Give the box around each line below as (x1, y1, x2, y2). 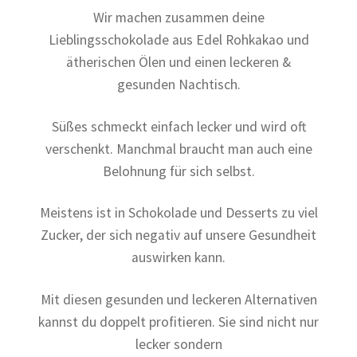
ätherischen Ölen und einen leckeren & (66, 53, 291, 71)
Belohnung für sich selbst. (102, 162, 255, 180)
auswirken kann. (131, 249, 226, 267)
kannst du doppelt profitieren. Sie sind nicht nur (38, 313, 319, 331)
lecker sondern (135, 335, 222, 354)
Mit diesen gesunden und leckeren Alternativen (40, 291, 317, 309)
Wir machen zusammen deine (92, 8, 265, 26)
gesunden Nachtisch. (116, 75, 241, 93)
